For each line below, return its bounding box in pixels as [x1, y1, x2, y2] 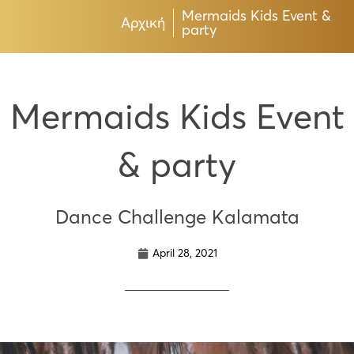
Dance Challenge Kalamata [55, 205, 299, 229]
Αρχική [121, 13, 165, 32]
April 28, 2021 [152, 247, 217, 261]
